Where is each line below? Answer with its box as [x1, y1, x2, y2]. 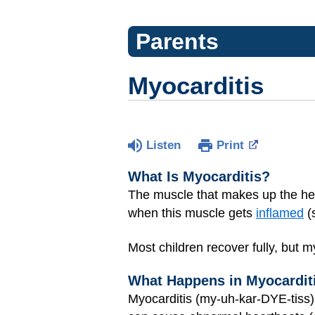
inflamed [256, 206, 304, 220]
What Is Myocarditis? [128, 169, 270, 184]
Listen [146, 139, 181, 152]
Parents [135, 29, 219, 54]
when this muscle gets [128, 206, 256, 220]
